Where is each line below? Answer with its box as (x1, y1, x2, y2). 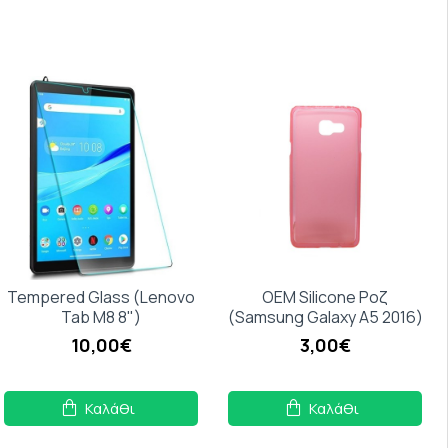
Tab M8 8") (61, 306, 142, 328)
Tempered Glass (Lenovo (7, 286, 196, 308)
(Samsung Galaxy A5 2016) (227, 306, 423, 328)
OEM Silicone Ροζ (262, 286, 389, 308)
